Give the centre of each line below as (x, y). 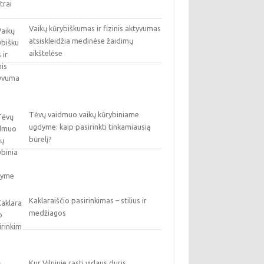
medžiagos (48, 213)
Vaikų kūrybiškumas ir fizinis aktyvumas (95, 28)
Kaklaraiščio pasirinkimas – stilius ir (88, 200)
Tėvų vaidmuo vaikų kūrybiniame (84, 114)
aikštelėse (46, 53)
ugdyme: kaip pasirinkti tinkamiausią (90, 127)
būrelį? (41, 139)
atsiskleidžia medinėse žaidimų (81, 41)
